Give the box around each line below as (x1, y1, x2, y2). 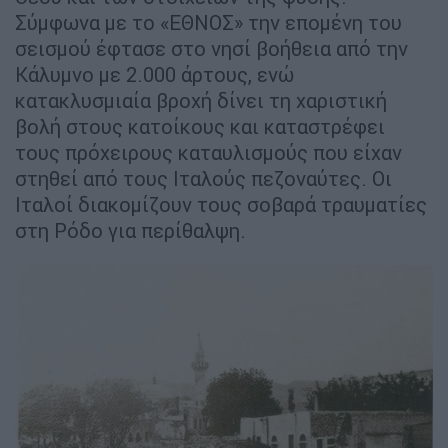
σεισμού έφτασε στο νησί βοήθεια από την (15, 35, 408, 61)
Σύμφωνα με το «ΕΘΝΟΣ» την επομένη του (15, 9, 402, 35)
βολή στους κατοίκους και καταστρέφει (15, 113, 385, 139)
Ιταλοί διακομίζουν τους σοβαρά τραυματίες (15, 191, 427, 217)
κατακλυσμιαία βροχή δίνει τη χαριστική (15, 87, 387, 113)
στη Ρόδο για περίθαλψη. (15, 217, 246, 243)
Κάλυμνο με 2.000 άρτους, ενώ (15, 61, 294, 87)
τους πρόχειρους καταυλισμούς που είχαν (15, 139, 402, 165)
